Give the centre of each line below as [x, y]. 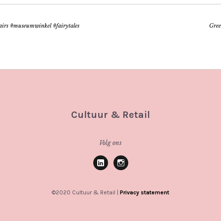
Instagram [135, 174]
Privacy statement [145, 193]
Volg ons [110, 143]
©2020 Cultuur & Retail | [86, 193]
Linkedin [112, 174]
